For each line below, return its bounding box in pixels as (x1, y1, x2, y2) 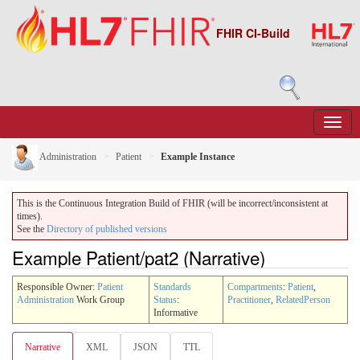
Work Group (74, 293, 125, 305)
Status (153, 293, 177, 305)
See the (17, 223, 47, 235)
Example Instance (161, 150, 235, 162)
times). (17, 211, 43, 222)
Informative (153, 306, 198, 318)
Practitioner (227, 293, 271, 305)
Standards (153, 280, 191, 292)
